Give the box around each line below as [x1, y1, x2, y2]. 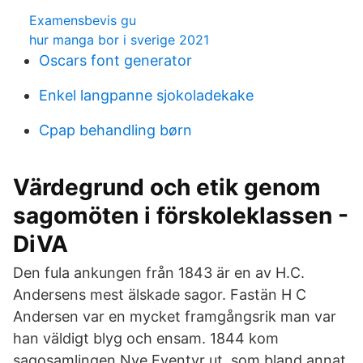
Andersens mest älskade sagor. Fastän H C [13, 286, 306, 303]
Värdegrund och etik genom [13, 173, 321, 201]
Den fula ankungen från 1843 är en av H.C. [13, 264, 305, 281]
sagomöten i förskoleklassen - [13, 202, 348, 229]
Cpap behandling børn [39, 122, 192, 139]
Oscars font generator [39, 52, 192, 69]
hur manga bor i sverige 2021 [29, 32, 209, 48]
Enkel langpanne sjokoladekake [39, 87, 254, 104]
